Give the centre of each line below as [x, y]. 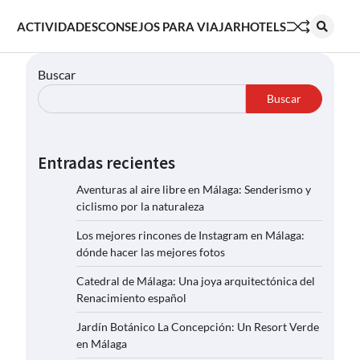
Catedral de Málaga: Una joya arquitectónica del [196, 281]
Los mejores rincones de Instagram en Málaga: [190, 235]
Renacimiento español [131, 298]
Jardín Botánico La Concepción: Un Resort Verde [198, 327]
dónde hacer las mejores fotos [151, 252]
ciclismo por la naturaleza [140, 206]
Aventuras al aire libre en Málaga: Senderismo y [194, 189]
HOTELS [264, 26]
